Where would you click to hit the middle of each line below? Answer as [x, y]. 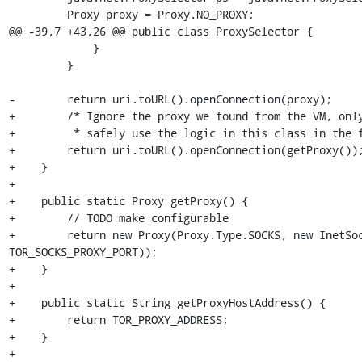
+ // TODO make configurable [118, 218]
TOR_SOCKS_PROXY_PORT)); [83, 252]
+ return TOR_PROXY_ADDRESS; [118, 320]
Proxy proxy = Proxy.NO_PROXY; [38, 14]
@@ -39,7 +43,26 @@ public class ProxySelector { [160, 31]
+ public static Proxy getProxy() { [128, 201]
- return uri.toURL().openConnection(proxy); [170, 99]
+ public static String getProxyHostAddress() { [167, 303]
